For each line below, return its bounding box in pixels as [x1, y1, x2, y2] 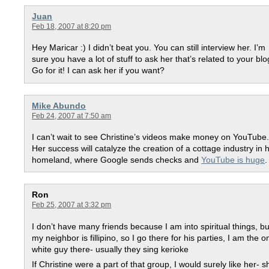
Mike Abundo [32, 101, 86, 110]
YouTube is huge [201, 156, 265, 165]
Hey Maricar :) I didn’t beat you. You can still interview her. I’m [32, 43, 266, 53]
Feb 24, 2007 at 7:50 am [32, 111, 112, 120]
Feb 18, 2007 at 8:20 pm [32, 22, 112, 31]
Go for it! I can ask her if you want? [32, 66, 165, 76]
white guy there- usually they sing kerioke [32, 244, 189, 254]
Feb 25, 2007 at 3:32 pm [32, 201, 112, 210]
